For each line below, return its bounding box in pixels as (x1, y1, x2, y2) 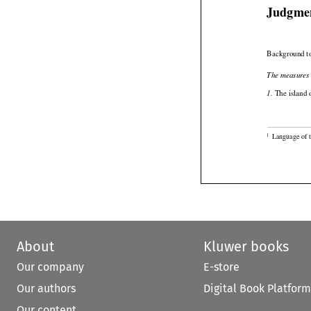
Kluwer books (203, 238, 289, 255)
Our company (17, 260, 84, 274)
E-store (203, 260, 239, 274)
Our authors (17, 282, 76, 296)
